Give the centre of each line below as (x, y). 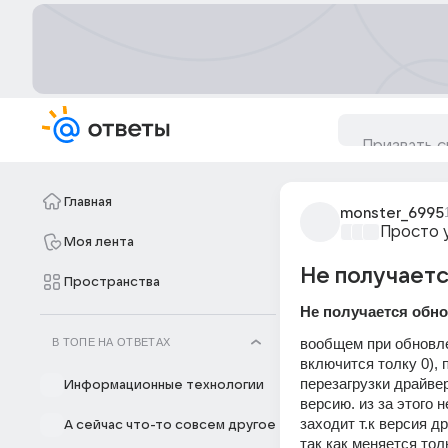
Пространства (112, 282)
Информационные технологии (164, 385)
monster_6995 (392, 213)
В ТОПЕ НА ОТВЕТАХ (111, 342)
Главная (88, 202)
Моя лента (99, 242)
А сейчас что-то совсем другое (170, 425)
